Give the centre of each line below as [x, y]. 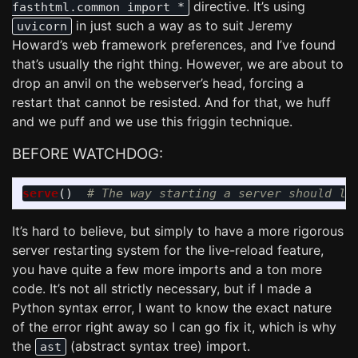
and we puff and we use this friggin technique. [152, 121]
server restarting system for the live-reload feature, [168, 250]
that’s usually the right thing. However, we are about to [178, 64]
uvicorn [42, 26]
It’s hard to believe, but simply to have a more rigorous [178, 231]
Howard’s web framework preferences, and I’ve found [174, 45]
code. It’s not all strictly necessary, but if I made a [162, 288]
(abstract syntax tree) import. [158, 346]
